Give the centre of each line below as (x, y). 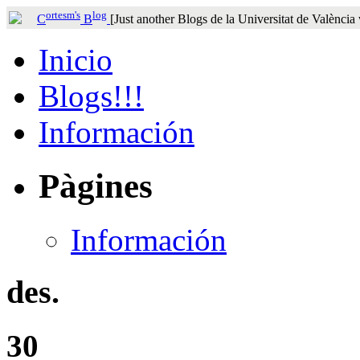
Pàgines (96, 186)
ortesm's (63, 15)
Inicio (76, 60)
